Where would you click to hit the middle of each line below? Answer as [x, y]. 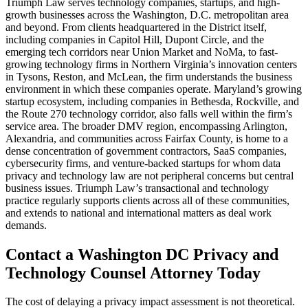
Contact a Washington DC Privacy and [142, 254]
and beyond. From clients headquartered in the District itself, [136, 27]
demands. [26, 225]
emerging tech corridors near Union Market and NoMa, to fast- [142, 52]
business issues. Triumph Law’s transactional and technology [137, 188]
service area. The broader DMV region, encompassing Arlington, [146, 126]
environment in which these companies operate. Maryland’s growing [154, 89]
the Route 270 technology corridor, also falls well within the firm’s [149, 113]
